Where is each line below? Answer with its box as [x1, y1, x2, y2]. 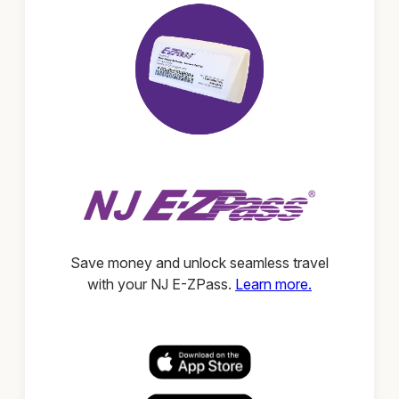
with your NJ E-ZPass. [87, 275, 235, 294]
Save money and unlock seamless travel [70, 254, 329, 273]
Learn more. [235, 275, 312, 294]
